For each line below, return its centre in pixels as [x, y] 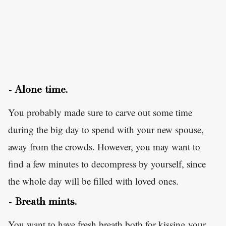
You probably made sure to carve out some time [100, 112]
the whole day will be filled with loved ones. [95, 181]
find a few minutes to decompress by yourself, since [107, 164]
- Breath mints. [43, 203]
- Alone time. [38, 91]
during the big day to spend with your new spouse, [106, 130]
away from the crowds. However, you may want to [104, 147]
